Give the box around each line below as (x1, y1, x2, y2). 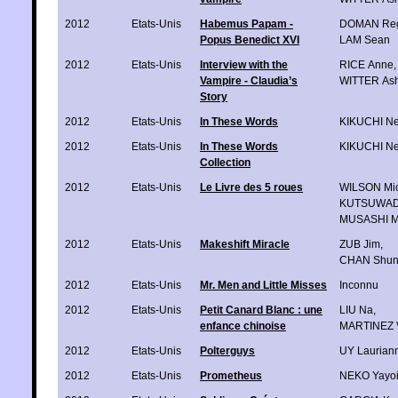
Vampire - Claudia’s (200, 74, 298, 87)
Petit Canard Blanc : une (200, 303, 322, 316)
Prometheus (200, 369, 262, 382)
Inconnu (339, 278, 378, 291)
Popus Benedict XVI (200, 33, 299, 46)
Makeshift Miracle (200, 237, 290, 251)
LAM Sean (339, 33, 390, 46)
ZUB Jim (339, 237, 380, 251)
